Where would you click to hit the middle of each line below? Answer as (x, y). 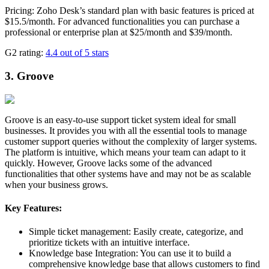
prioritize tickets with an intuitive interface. (109, 243)
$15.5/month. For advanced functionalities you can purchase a (122, 22)
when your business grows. (56, 184)
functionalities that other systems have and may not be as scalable (128, 174)
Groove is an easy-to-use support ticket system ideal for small (120, 119)
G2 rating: (25, 53)
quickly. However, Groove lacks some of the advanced (108, 163)
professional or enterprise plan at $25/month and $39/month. (119, 32)
